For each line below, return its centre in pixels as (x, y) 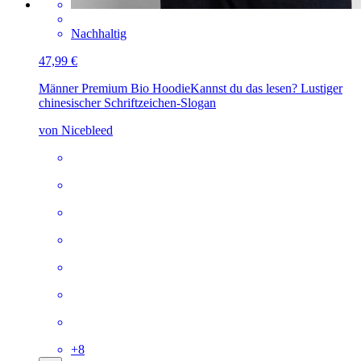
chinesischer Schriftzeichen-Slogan (127, 102)
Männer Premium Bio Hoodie (114, 88)
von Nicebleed (76, 130)
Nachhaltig (99, 33)
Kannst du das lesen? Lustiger (266, 88)
